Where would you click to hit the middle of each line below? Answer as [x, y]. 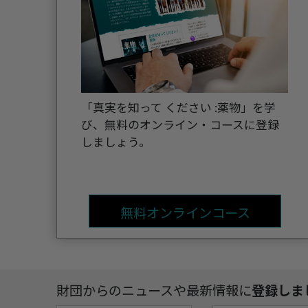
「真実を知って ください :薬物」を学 [178, 107]
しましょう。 [116, 141]
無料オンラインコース [185, 212]
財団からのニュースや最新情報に [154, 290]
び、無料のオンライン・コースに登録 [180, 124]
